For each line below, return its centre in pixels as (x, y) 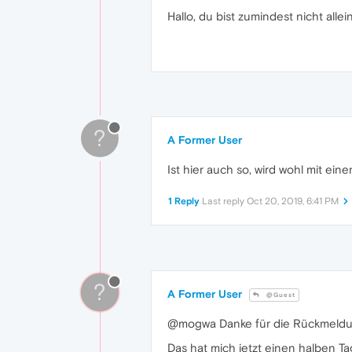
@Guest (280, 295)
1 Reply (184, 202)
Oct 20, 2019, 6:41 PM (293, 202)
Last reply (224, 202)
